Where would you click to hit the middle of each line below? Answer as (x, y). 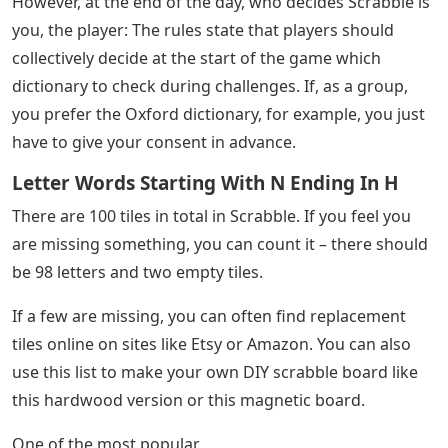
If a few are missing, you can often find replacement (209, 316)
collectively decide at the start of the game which (196, 58)
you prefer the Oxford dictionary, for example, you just (218, 114)
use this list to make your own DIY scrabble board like (215, 372)
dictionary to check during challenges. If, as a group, (210, 86)
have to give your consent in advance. (154, 142)
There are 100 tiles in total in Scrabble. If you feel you (211, 216)
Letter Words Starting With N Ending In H (205, 183)
